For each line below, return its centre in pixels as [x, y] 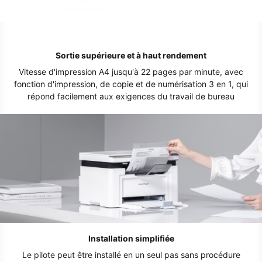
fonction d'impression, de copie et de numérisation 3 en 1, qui [131, 84]
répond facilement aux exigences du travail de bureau [131, 96]
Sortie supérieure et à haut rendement [131, 55]
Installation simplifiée [131, 239]
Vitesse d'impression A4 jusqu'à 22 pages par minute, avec [131, 71]
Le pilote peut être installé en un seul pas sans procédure [131, 255]
